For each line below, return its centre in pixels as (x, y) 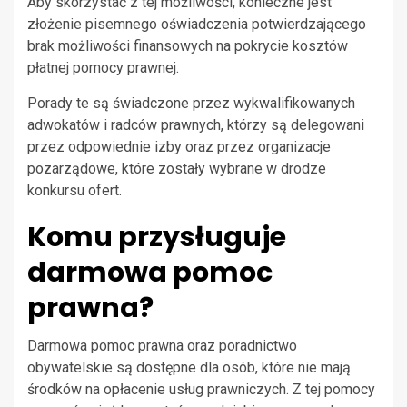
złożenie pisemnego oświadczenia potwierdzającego (197, 25)
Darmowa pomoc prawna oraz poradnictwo (162, 346)
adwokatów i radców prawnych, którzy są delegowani (196, 125)
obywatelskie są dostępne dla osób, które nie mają (189, 368)
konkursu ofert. (74, 191)
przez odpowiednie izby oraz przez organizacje (179, 147)
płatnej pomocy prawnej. (103, 68)
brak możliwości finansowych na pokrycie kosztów (188, 46)
